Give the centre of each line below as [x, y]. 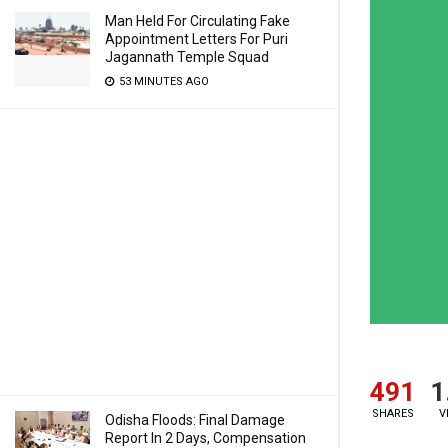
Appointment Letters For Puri [196, 39]
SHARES [392, 414]
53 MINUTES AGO [162, 81]
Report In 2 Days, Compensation [205, 438]
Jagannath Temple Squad [187, 57]
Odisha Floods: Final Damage [195, 420]
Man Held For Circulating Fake [197, 21]
